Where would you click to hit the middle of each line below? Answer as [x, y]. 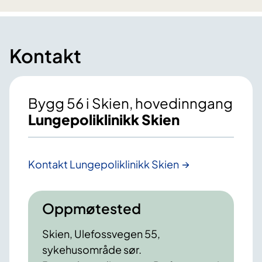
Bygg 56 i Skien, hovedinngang [130, 103]
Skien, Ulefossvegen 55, [101, 234]
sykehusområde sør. [94, 250]
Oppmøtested [92, 208]
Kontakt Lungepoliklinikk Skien [104, 164]
